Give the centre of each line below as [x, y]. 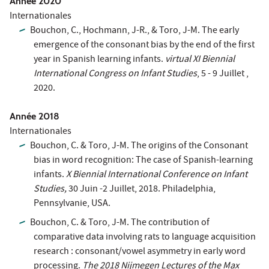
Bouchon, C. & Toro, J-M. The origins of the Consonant [139, 146]
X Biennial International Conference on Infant [157, 175]
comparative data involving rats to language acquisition [145, 237]
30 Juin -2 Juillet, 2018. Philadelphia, [141, 189]
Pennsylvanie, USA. [72, 204]
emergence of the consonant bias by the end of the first [144, 45]
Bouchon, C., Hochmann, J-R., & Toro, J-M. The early [135, 31]
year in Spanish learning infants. [99, 60]
